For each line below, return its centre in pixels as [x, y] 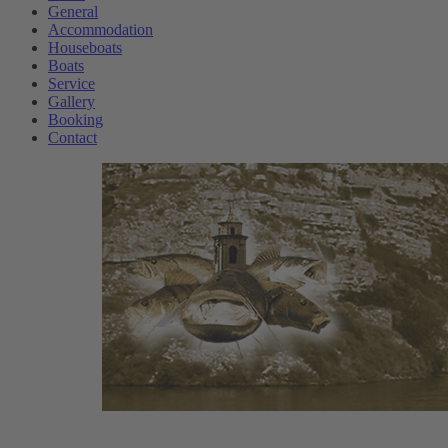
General [73, 11]
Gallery [71, 101]
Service [71, 83]
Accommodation [100, 29]
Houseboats [85, 47]
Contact [72, 137]
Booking [75, 119]
